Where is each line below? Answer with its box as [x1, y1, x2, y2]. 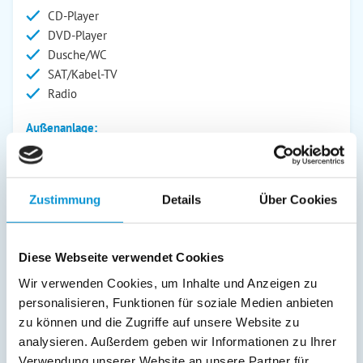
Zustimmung [28, 192, 101, 207]
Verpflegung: [26, 319, 92, 335]
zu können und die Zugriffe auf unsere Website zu [19, 314, 299, 329]
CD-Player [48, 8, 99, 23]
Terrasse [48, 205, 89, 220]
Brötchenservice [48, 346, 131, 361]
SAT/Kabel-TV [48, 66, 117, 82]
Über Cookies [258, 192, 338, 207]
